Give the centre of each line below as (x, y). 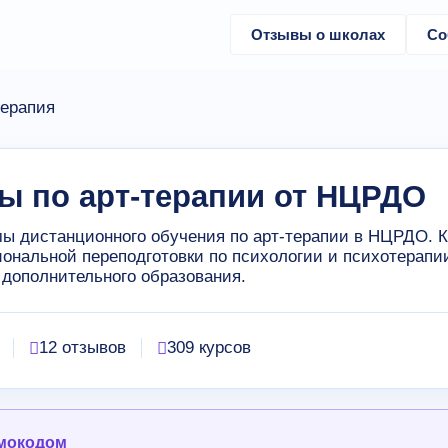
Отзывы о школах (318, 34)
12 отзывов (82, 347)
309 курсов (209, 347)
